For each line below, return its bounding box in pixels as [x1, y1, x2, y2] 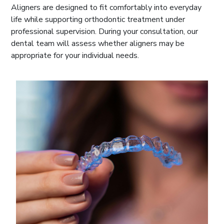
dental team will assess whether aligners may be [11, 37, 184, 49]
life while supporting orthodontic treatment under [11, 13, 185, 25]
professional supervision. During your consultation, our [11, 25, 198, 37]
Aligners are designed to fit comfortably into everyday [11, 1, 201, 13]
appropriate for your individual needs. [11, 49, 139, 61]
